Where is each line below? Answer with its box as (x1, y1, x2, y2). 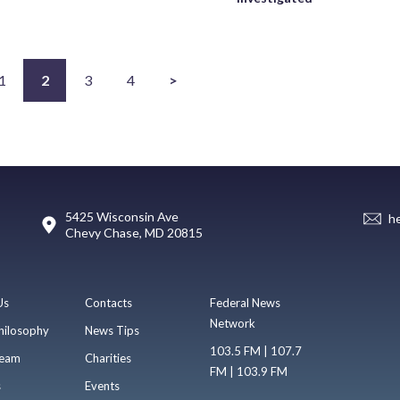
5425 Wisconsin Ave (64, 209, 179, 225)
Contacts (84, 296, 132, 311)
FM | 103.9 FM (210, 364, 288, 379)
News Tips (84, 323, 139, 338)
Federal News (210, 296, 281, 311)
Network (210, 316, 256, 331)
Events (84, 379, 120, 394)
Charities (84, 351, 131, 366)
